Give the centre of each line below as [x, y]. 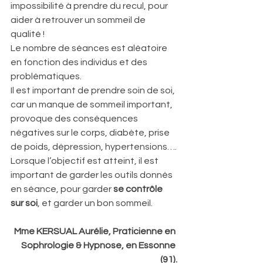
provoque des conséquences [75, 119]
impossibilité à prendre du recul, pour [90, 6]
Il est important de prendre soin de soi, [94, 90]
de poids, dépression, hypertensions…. [94, 147]
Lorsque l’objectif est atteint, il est [85, 161]
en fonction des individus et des [80, 62]
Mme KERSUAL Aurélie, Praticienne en [96, 231]
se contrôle [139, 189]
